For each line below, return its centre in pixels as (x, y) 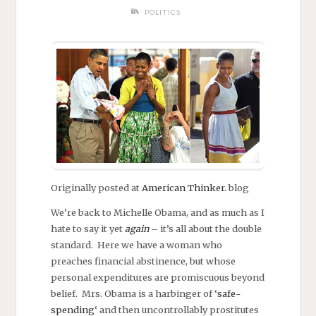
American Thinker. (184, 187)
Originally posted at (96, 187)
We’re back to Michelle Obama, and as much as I (157, 213)
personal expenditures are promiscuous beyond (157, 278)
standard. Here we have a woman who (136, 245)
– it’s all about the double (205, 229)
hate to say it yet (87, 229)
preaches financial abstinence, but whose (143, 261)
